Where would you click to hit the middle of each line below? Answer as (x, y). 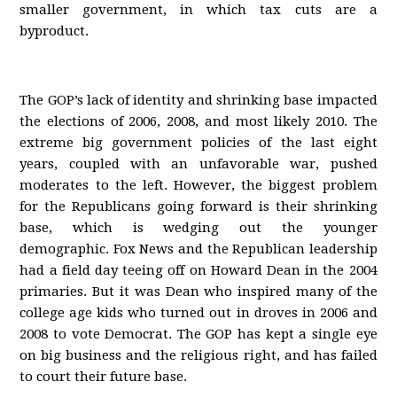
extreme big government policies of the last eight (198, 143)
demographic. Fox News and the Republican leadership (198, 249)
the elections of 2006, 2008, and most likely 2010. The (198, 121)
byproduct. (54, 31)
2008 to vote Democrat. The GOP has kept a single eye (198, 334)
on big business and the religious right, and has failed (198, 355)
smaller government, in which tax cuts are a (198, 10)
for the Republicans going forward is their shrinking (198, 206)
